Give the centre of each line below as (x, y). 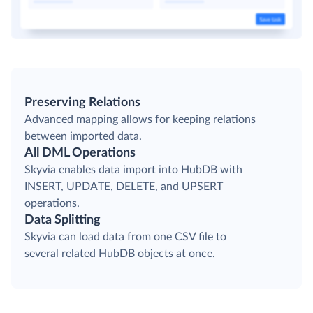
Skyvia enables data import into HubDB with (133, 170)
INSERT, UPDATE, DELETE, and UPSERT (124, 187)
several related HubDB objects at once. (120, 254)
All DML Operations (80, 153)
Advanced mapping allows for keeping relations (140, 120)
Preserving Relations (82, 103)
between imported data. (83, 137)
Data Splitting (63, 220)
